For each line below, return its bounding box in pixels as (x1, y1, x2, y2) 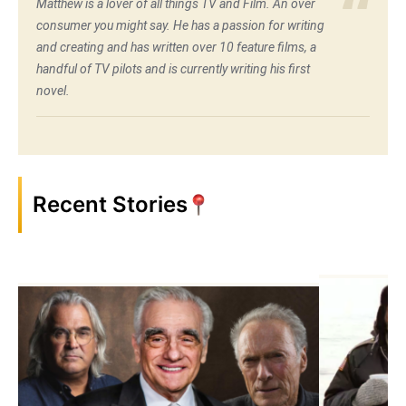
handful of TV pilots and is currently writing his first (36, 62, 310, 77)
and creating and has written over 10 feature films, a (36, 40, 316, 55)
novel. (36, 83, 70, 99)
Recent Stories (33, 191, 188, 218)
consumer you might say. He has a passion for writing (36, 18, 324, 34)
